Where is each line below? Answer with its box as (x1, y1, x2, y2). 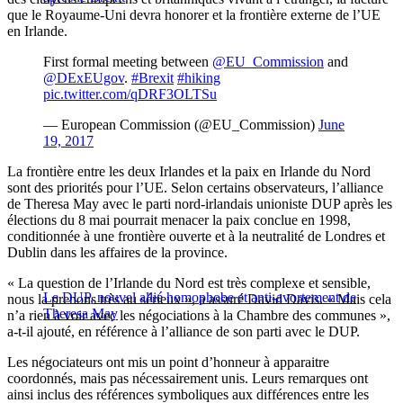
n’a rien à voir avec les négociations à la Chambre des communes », (7, 308, 390, 324)
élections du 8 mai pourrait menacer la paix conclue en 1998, (7, 212, 351, 228)
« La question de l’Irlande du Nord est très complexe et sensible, (7, 275, 371, 291)
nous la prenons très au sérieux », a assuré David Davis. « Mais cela (7, 291, 391, 308)
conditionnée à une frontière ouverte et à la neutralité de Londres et (7, 228, 385, 245)
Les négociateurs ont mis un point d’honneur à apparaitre (7, 354, 329, 371)
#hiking (177, 70, 220, 86)
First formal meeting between (43, 54, 212, 70)
